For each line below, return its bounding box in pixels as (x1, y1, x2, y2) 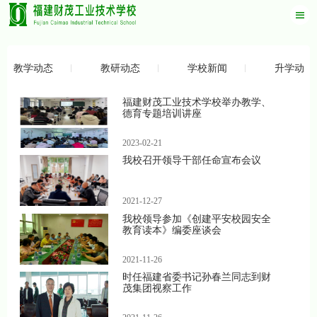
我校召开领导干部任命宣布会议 (122, 155, 261, 166)
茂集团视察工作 (122, 283, 192, 294)
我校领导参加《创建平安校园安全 (122, 213, 271, 224)
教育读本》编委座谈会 (122, 224, 221, 236)
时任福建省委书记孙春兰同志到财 (122, 272, 271, 282)
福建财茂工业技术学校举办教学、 (122, 96, 271, 108)
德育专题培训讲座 (122, 108, 202, 119)
